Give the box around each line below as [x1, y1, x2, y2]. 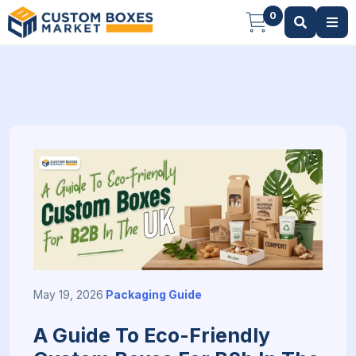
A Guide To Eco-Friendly [33, 323, 270, 347]
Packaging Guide [106, 287, 202, 301]
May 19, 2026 [33, 287, 103, 301]
